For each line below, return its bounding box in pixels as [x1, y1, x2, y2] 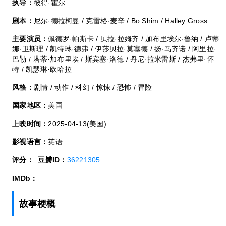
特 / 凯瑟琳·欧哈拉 [12, 65, 72, 73]
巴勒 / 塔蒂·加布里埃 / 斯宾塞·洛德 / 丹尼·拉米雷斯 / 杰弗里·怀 [12, 54, 214, 63]
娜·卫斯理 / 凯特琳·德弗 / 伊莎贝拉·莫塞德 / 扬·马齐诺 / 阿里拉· [12, 44, 217, 53]
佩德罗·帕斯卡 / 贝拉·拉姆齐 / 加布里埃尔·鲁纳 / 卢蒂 [48, 34, 219, 43]
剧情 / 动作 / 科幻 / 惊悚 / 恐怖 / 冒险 [33, 83, 152, 91]
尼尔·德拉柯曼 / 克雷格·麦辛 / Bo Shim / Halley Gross [33, 16, 208, 25]
